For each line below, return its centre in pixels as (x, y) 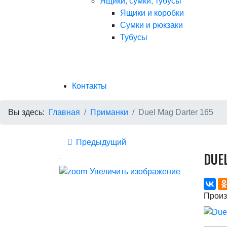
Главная (64, 112)
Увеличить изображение (135, 172)
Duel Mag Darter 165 (176, 112)
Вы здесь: (28, 112)
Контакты (89, 86)
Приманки (109, 112)
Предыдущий (100, 142)
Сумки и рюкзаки (152, 25)
